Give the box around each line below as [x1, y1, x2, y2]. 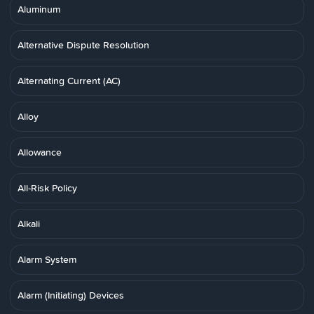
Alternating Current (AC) [18, 74, 121, 88]
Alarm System [18, 252, 76, 266]
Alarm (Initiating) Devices [18, 288, 124, 302]
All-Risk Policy [18, 181, 77, 195]
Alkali [18, 217, 40, 231]
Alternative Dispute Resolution [18, 38, 149, 52]
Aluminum [18, 2, 60, 16]
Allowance [18, 145, 62, 159]
